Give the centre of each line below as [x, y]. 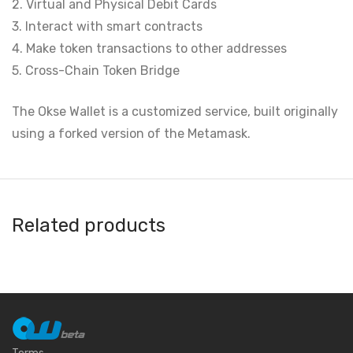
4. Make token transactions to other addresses [149, 48]
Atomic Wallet [305, 338]
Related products [89, 225]
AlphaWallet [48, 338]
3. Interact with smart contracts [107, 26]
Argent [134, 338]
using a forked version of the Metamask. [131, 134]
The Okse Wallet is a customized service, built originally [175, 111]
